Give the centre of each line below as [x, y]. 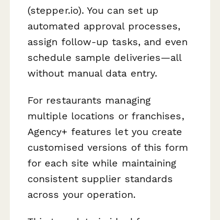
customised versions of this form [108, 147]
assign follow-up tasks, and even [108, 41]
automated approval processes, [104, 26]
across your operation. [82, 194]
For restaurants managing [89, 100]
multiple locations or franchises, [106, 116]
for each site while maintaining [102, 163]
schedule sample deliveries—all [105, 57]
